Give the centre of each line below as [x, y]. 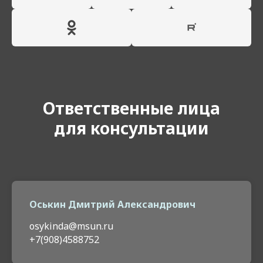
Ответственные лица [131, 108]
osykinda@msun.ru [71, 226]
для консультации [131, 128]
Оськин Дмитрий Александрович [112, 205]
